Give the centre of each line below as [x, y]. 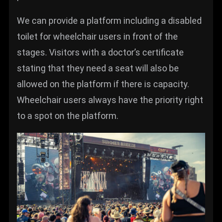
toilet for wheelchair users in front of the [97, 36]
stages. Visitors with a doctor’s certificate [100, 52]
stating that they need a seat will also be [98, 68]
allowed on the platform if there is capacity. [103, 84]
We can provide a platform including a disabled [109, 21]
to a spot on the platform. [68, 116]
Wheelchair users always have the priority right [110, 100]
